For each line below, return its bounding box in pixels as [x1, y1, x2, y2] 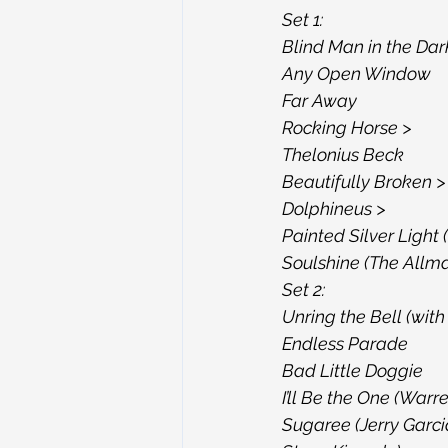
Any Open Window [282, 63, 431, 85]
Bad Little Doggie [282, 360, 423, 382]
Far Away [282, 90, 357, 112]
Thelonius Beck [282, 144, 404, 166]
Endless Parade [282, 333, 408, 355]
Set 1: [282, 9, 323, 31]
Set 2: [282, 279, 325, 301]
